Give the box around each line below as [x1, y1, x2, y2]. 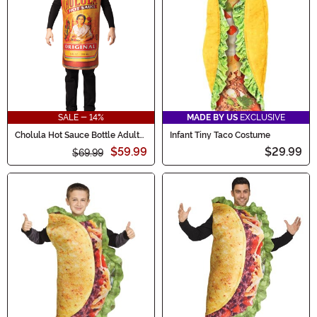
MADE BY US [187, 113, 238, 123]
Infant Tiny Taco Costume [170, 130, 270, 141]
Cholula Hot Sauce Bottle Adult [15, 130, 139, 141]
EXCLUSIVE [238, 113, 285, 123]
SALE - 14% [58, 113, 104, 123]
